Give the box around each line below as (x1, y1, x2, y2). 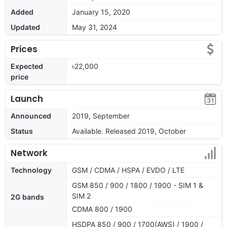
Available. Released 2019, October (72, 126, 186, 135)
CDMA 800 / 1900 (72, 204, 132, 213)
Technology (11, 165, 52, 174)
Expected (11, 61, 43, 70)
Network (11, 146, 48, 159)
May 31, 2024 (72, 22, 117, 31)
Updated (11, 22, 40, 31)
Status (11, 126, 33, 135)
